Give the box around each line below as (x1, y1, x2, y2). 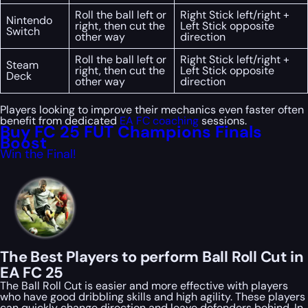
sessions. (199, 113, 247, 129)
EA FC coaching (120, 113, 199, 129)
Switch (6, 24, 40, 39)
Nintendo (6, 13, 52, 28)
